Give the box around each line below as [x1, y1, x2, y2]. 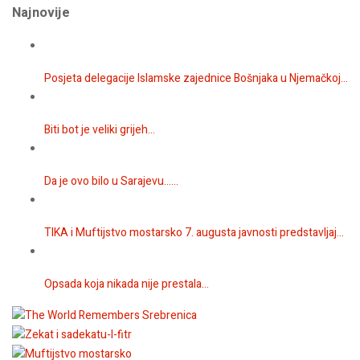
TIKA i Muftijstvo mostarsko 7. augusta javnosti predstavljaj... [44, 224, 344, 242]
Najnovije [12, 2, 70, 22]
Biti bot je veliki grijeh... [44, 121, 155, 139]
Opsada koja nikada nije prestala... [44, 276, 209, 293]
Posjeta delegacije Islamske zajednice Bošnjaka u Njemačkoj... [44, 70, 348, 88]
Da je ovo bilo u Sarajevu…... [44, 173, 178, 190]
